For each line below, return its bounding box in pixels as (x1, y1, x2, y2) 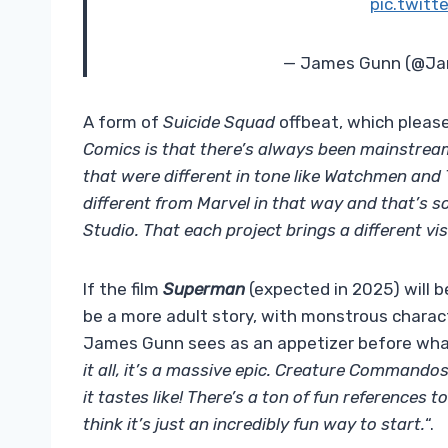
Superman (163, 279, 249, 300)
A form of (83, 112, 163, 133)
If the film (83, 279, 163, 300)
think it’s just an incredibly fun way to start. (83, 414, 425, 435)
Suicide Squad (163, 112, 275, 133)
